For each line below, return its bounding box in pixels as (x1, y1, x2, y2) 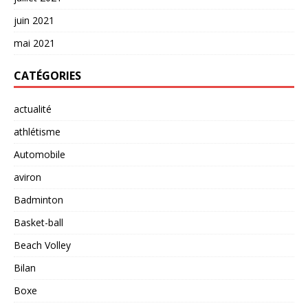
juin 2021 (14, 14, 54, 27)
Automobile (14, 148, 65, 162)
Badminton (14, 193, 63, 207)
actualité (14, 102, 52, 116)
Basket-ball (14, 216, 63, 230)
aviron (14, 170, 41, 184)
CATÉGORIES (14, 68, 81, 84)
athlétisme (14, 125, 60, 139)
